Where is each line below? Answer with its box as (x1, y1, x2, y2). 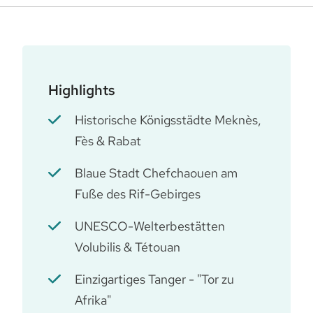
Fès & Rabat (75, 133, 141, 149)
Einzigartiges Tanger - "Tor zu (75, 271, 234, 287)
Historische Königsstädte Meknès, (75, 112, 261, 128)
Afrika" (75, 292, 111, 308)
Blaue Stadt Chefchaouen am (75, 165, 238, 181)
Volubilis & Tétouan (75, 239, 180, 255)
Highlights (48, 81, 115, 99)
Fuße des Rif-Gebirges (75, 186, 201, 202)
